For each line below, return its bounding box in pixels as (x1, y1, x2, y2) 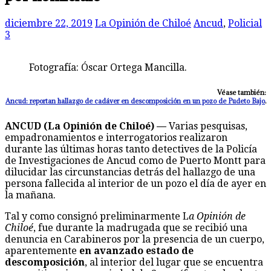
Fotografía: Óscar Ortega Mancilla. (29, 61, 187, 73)
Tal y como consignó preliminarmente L (5, 210, 189, 222)
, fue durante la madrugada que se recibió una (33, 221, 247, 233)
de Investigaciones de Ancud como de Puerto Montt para (5, 154, 266, 166)
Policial (228, 17, 262, 29)
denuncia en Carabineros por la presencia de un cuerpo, (5, 233, 264, 245)
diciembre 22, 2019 (5, 17, 93, 29)
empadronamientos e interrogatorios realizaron (5, 131, 227, 143)
